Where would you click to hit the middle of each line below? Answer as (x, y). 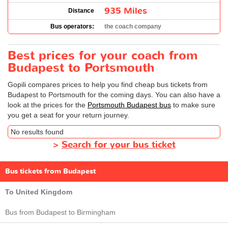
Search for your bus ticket (118, 145)
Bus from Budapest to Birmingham (60, 212)
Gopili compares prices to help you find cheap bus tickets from (108, 84)
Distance (81, 10)
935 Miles (126, 11)
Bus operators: (72, 26)
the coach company (133, 26)
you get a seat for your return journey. (68, 115)
